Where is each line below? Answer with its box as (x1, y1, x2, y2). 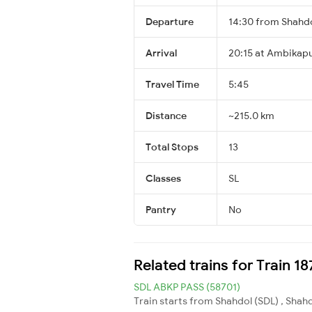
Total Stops (146, 140, 198, 153)
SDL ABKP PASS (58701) (134, 280, 240, 293)
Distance (146, 109, 187, 122)
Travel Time (146, 77, 199, 91)
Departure (146, 15, 194, 28)
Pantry (146, 203, 176, 216)
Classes (146, 171, 181, 185)
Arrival (146, 46, 177, 59)
